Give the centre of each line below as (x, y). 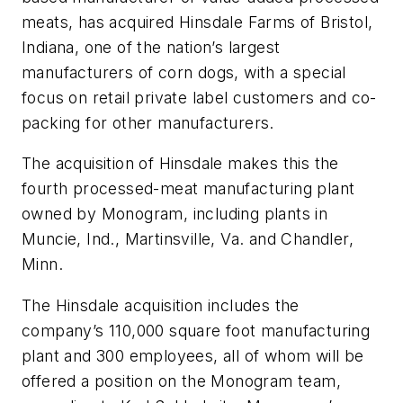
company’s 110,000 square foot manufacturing (196, 331)
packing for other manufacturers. (148, 122)
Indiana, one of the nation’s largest (151, 47)
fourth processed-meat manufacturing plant (188, 189)
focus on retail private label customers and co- (199, 97)
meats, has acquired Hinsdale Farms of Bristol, (197, 22)
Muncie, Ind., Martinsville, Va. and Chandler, (188, 239)
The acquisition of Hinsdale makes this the (180, 164)
